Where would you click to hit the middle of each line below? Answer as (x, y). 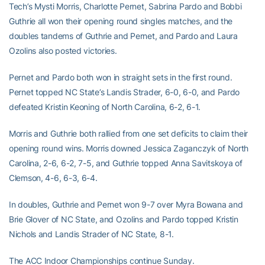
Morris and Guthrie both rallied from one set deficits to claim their (128, 133)
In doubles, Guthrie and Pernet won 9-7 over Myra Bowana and (126, 204)
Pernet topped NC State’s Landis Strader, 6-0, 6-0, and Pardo (125, 92)
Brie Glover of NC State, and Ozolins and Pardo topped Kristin (124, 219)
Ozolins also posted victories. (63, 51)
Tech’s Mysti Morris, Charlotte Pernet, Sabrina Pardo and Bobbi (125, 6)
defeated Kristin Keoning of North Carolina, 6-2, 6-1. (105, 107)
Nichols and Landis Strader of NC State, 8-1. (91, 234)
